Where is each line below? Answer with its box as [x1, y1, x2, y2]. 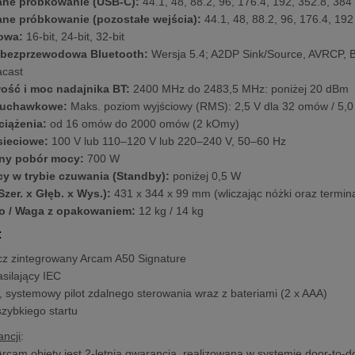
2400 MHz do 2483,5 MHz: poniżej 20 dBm [130, 82, 349, 95]
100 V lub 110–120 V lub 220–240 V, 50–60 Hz [48, 135, 287, 147]
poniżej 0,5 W [170, 170, 242, 182]
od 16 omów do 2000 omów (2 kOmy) [47, 117, 240, 130]
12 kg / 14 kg [136, 204, 204, 217]
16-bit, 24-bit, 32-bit [23, 30, 125, 43]
